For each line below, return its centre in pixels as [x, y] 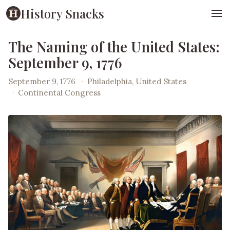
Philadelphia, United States [137, 81]
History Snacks [62, 13]
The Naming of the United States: [114, 47]
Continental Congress [60, 92]
